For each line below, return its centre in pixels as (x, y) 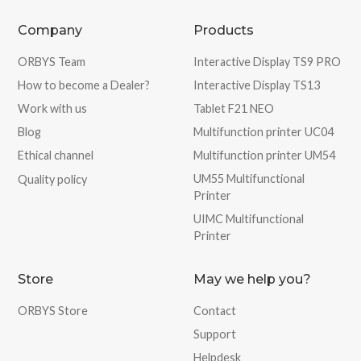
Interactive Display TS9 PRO (267, 61)
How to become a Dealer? (84, 85)
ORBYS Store (53, 310)
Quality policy (53, 179)
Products (224, 30)
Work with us (53, 108)
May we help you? (252, 279)
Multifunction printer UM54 (264, 155)
